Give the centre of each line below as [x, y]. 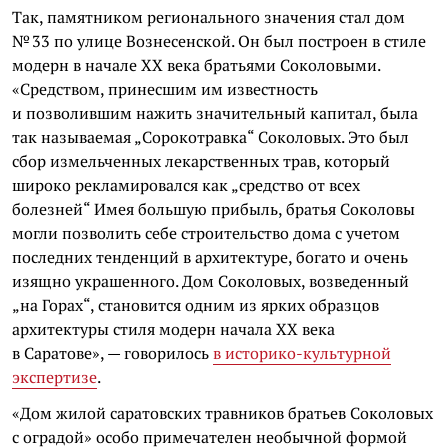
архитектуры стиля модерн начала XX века [173, 329]
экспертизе [54, 377]
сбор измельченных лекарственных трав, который [201, 161]
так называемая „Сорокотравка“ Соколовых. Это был [210, 137]
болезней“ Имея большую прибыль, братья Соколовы [213, 209]
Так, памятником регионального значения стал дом [208, 17]
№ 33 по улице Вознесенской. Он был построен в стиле [219, 41]
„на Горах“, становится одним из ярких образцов [195, 305]
